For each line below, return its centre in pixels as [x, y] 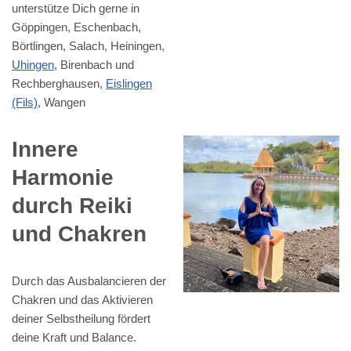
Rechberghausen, [59, 84]
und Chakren [79, 234]
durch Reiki [72, 206]
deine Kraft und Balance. [74, 338]
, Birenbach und [94, 65]
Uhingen [33, 65]
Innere [45, 150]
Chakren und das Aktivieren [82, 300]
